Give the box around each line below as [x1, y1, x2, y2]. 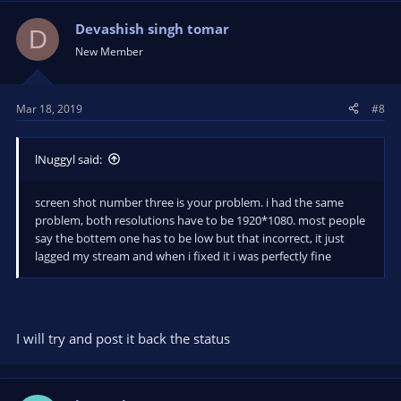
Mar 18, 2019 [16, 100, 82, 116]
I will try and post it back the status [16, 329, 230, 347]
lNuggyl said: [35, 150, 102, 167]
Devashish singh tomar [75, 20, 229, 38]
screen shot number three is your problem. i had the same [35, 193, 344, 210]
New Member [75, 44, 143, 59]
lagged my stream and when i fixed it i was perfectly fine [35, 247, 331, 264]
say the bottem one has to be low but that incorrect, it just [35, 229, 345, 246]
